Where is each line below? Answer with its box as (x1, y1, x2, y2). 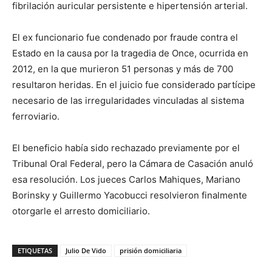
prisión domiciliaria (120, 246, 182, 256)
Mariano (206, 174, 240, 186)
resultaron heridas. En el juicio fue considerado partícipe (12, 79, 256, 91)
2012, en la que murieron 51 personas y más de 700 (12, 63, 233, 75)
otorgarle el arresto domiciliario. (12, 205, 150, 217)
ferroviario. (12, 110, 59, 123)
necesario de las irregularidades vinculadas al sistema (12, 95, 244, 107)
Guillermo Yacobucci (59, 189, 148, 202)
